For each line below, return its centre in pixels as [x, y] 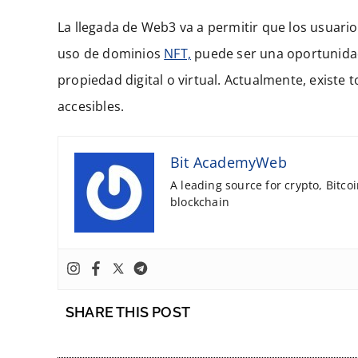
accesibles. [91, 107]
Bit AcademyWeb [229, 163]
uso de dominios [111, 54]
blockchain [200, 202]
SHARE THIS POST [128, 312]
